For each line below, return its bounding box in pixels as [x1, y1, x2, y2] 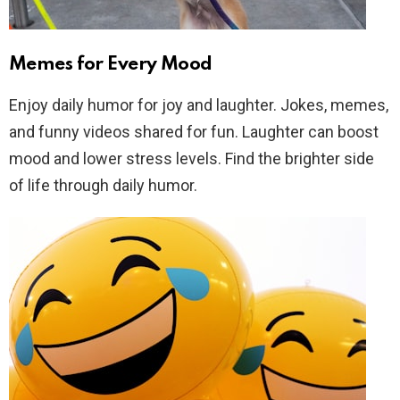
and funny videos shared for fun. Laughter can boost [9, 121, 379, 141]
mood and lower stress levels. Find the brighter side [9, 148, 374, 168]
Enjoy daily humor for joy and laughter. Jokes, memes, [9, 95, 388, 114]
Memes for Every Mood [9, 54, 212, 74]
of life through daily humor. [9, 175, 197, 195]
